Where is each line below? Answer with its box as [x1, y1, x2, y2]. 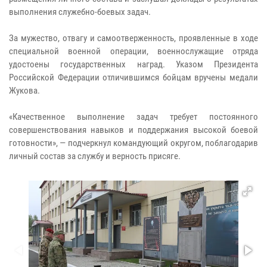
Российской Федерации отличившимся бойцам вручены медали [9, 72, 258, 83]
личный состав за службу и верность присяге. [9, 150, 181, 162]
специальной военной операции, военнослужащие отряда [9, 45, 258, 57]
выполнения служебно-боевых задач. [9, 6, 151, 17]
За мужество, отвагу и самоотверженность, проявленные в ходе [9, 32, 258, 44]
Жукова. [9, 85, 40, 96]
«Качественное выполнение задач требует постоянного [9, 111, 258, 122]
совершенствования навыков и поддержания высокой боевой [9, 124, 258, 135]
